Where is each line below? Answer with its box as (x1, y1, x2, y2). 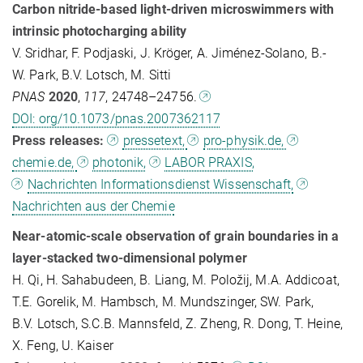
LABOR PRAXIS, (164, 155, 254, 171)
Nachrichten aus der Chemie (12, 199, 175, 215)
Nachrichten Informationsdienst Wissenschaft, (28, 177, 294, 193)
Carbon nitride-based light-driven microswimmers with (12, 2, 335, 18)
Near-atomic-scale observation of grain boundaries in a (12, 228, 340, 245)
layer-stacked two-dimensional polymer (12, 250, 247, 267)
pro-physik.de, (203, 133, 288, 149)
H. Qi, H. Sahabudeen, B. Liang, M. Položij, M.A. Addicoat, (12, 272, 340, 288)
